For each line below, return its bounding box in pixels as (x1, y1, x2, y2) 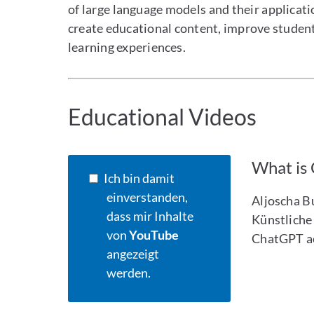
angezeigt (107, 246, 160, 261)
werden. (107, 265, 151, 280)
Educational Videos (68, 103, 257, 130)
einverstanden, (107, 189, 189, 205)
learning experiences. (68, 39, 186, 55)
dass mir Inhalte (107, 208, 194, 224)
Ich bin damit (102, 170, 175, 186)
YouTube (129, 227, 179, 243)
